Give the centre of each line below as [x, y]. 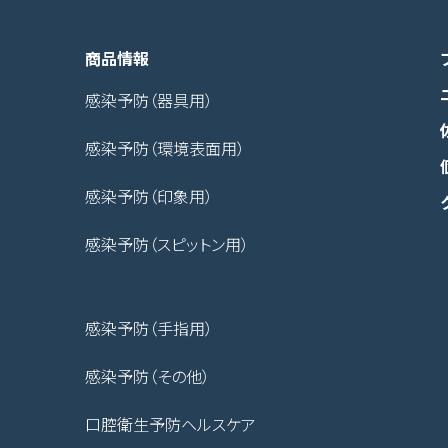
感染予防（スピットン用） [167, 244]
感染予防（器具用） [149, 100]
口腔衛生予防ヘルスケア [170, 424]
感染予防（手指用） [149, 328]
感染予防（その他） [147, 376]
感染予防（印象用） [149, 196]
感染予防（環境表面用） [165, 148]
